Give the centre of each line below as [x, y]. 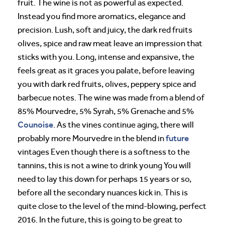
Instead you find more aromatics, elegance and [101, 16]
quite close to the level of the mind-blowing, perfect [112, 206]
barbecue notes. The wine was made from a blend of [111, 97]
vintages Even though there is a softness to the [104, 152]
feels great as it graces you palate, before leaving [106, 70]
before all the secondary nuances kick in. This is [103, 192]
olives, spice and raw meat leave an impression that [110, 43]
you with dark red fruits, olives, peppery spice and [107, 84]
